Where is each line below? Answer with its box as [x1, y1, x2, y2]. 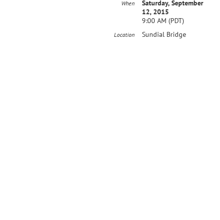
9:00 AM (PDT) [142, 16, 184, 25]
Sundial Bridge [142, 30, 186, 39]
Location [114, 31, 135, 38]
